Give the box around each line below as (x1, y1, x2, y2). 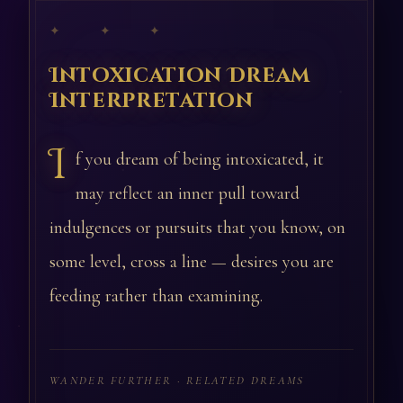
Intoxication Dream (49, 62, 311, 89)
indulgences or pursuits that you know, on (49, 217, 345, 238)
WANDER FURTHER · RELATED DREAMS (49, 373, 305, 388)
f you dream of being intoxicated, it (76, 148, 324, 170)
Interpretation (49, 87, 254, 114)
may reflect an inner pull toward (76, 183, 300, 204)
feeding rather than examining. (49, 285, 263, 307)
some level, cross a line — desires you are (49, 251, 334, 273)
